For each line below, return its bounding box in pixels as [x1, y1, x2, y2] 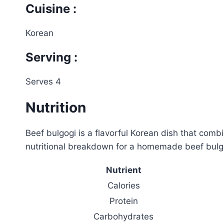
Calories [107, 180, 140, 190]
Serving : [25, 49, 77, 64]
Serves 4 [25, 76, 61, 86]
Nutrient [105, 164, 141, 175]
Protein [109, 195, 138, 206]
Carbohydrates [93, 211, 153, 221]
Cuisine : [25, 1, 76, 16]
